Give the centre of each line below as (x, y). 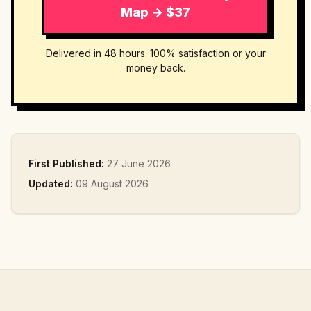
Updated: (51, 184)
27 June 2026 (139, 163)
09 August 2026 (112, 184)
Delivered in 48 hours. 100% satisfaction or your (155, 53)
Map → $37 (155, 12)
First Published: (66, 163)
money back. (155, 68)
